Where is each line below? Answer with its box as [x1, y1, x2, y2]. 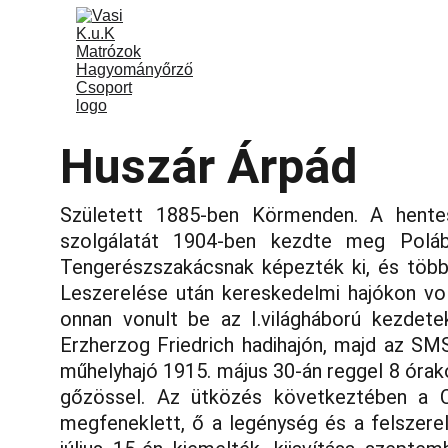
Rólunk [304, 53, 352, 69]
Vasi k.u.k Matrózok [166, 53, 304, 69]
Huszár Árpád [60, 138, 357, 195]
